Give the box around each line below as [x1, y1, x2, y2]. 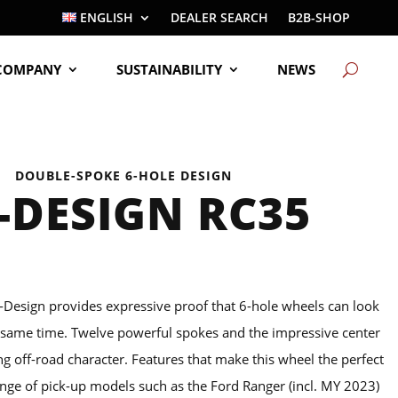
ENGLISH [80, 9, 134, 26]
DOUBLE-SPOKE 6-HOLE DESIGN [14, 167, 232, 185]
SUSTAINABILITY [116, 60, 223, 78]
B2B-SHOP [288, 9, 351, 26]
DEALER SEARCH [171, 9, 269, 26]
